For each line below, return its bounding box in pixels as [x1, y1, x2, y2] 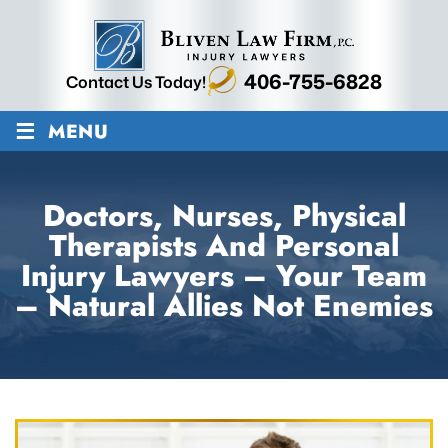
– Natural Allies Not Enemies [15, 283, 433, 327]
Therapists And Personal [49, 223, 399, 267]
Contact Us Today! [66, 70, 206, 93]
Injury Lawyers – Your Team [21, 253, 427, 297]
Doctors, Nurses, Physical [42, 193, 406, 237]
